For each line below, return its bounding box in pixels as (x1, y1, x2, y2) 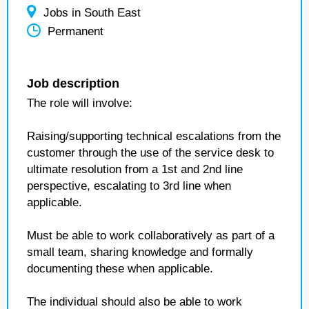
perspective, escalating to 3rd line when (27, 179, 231, 192)
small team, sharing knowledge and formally (27, 246, 253, 259)
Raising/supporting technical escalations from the (27, 130, 281, 143)
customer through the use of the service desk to (27, 146, 274, 159)
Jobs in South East (43, 6, 141, 19)
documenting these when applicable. (27, 262, 213, 275)
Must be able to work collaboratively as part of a (27, 229, 275, 242)
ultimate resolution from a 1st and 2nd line (27, 163, 243, 176)
